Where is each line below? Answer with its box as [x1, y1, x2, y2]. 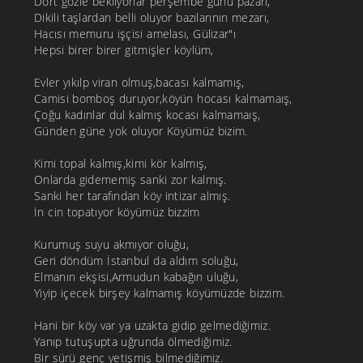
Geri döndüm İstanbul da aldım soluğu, [34, 253, 239, 269]
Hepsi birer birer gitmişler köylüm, [34, 42, 214, 58]
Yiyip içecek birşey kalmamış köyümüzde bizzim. [34, 285, 285, 301]
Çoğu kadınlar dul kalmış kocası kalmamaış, [34, 107, 261, 123]
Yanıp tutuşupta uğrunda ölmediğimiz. [34, 334, 233, 350]
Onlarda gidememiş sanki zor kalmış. [34, 172, 227, 188]
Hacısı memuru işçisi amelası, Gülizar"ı [34, 26, 236, 42]
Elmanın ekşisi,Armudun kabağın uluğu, [34, 269, 238, 285]
